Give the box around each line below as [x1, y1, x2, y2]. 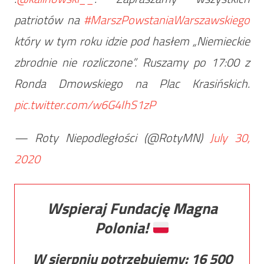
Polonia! [94, 216, 152, 240]
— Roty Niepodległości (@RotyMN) [14, 128, 210, 147]
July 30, [210, 128, 250, 147]
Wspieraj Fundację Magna [47, 197, 217, 220]
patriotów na [14, 11, 84, 29]
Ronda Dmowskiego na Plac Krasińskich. [14, 74, 250, 93]
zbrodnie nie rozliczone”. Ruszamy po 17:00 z [14, 53, 250, 72]
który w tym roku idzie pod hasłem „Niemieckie [14, 32, 250, 51]
